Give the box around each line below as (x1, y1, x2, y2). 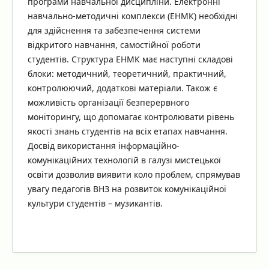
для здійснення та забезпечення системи (27, 24, 201, 36)
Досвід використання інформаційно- (27, 139, 180, 151)
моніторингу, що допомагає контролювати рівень (27, 110, 234, 122)
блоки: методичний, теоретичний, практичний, (27, 67, 226, 79)
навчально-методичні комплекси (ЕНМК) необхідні (27, 10, 238, 22)
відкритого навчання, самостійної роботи (27, 38, 201, 50)
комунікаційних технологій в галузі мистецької (27, 154, 221, 166)
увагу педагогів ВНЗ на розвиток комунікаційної (27, 183, 226, 195)
